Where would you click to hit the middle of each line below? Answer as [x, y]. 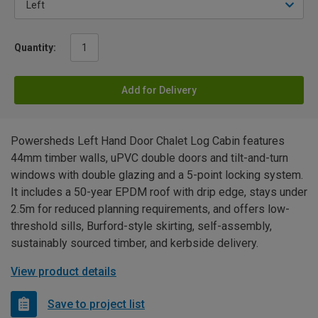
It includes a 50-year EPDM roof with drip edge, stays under [159, 192]
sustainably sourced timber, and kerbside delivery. [135, 243]
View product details [64, 272]
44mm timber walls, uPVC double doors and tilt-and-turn [149, 158]
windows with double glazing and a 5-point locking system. [157, 175]
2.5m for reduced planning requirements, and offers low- [150, 209]
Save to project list [96, 304]
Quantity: [35, 48]
